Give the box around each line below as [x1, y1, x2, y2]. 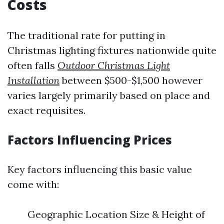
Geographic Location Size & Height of [27, 208, 205, 220]
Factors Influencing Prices [7, 131, 172, 148]
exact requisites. [7, 104, 85, 116]
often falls [7, 59, 57, 71]
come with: [7, 178, 59, 190]
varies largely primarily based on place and [7, 89, 210, 101]
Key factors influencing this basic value [7, 163, 192, 175]
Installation [7, 74, 59, 86]
